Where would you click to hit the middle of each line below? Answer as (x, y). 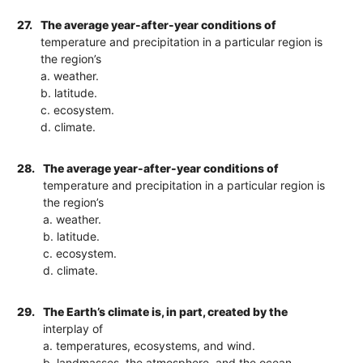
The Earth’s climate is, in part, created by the (166, 311)
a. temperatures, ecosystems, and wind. (149, 345)
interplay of (73, 328)
